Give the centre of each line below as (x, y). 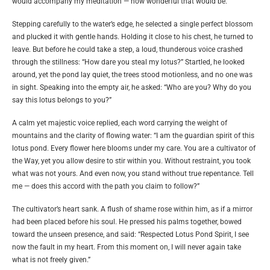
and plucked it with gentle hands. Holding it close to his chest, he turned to (133, 37)
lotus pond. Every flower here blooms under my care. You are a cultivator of (134, 149)
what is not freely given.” (51, 260)
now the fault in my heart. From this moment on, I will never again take (127, 247)
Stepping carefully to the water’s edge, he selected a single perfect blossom (133, 24)
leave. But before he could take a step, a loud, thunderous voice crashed (127, 50)
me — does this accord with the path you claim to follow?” (106, 187)
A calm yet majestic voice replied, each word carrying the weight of (120, 123)
